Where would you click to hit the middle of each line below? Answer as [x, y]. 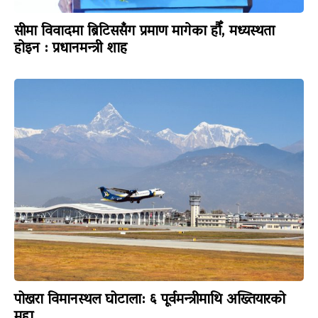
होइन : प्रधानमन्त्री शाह [71, 49]
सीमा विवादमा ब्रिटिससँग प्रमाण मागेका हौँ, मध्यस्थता [144, 32]
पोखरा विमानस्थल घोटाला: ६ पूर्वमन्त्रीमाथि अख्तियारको [150, 301]
